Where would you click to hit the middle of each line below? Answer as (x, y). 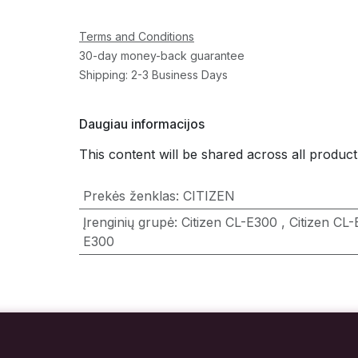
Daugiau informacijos (141, 123)
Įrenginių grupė (128, 222)
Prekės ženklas (129, 196)
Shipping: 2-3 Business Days (153, 75)
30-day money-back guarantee (161, 56)
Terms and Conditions (136, 36)
